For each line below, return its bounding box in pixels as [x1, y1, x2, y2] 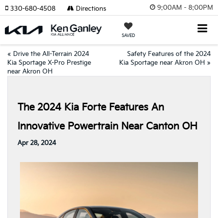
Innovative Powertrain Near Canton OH [18, 121, 198, 132]
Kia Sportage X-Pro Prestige [7, 59, 91, 67]
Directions [74, 5, 106, 13]
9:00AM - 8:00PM [157, 3, 213, 12]
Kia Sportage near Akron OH [119, 59, 205, 67]
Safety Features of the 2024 [127, 50, 211, 58]
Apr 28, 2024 [18, 139, 56, 147]
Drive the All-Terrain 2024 [13, 50, 89, 58]
